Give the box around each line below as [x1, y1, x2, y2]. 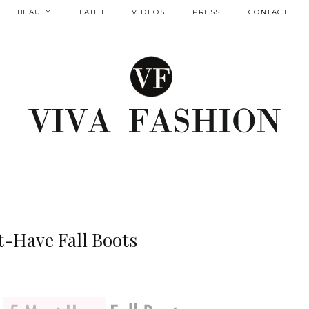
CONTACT [248, 8, 288, 17]
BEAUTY [17, 8, 52, 17]
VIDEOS [132, 8, 165, 17]
